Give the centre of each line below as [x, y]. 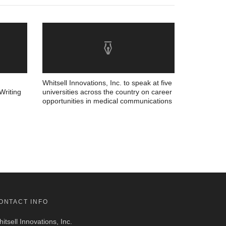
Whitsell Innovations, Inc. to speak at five [107, 83]
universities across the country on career [107, 92]
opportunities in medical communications [107, 101]
